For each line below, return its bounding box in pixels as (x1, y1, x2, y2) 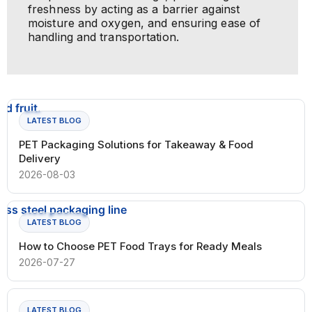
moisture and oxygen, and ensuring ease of (28, 15, 261, 30)
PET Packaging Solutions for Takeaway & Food (19, 137, 253, 151)
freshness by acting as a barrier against (28, 1, 240, 16)
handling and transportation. (28, 29, 179, 44)
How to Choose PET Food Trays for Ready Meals (19, 239, 262, 253)
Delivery (19, 151, 61, 165)
